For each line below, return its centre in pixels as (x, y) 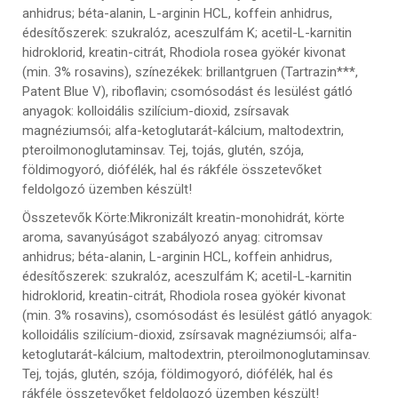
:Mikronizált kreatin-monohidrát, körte (236, 217)
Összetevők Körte (75, 217)
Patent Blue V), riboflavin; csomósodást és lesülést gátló (187, 91)
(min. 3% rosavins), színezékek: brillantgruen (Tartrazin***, (190, 72)
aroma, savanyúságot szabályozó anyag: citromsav (172, 237)
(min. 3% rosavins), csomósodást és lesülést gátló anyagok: (197, 315)
